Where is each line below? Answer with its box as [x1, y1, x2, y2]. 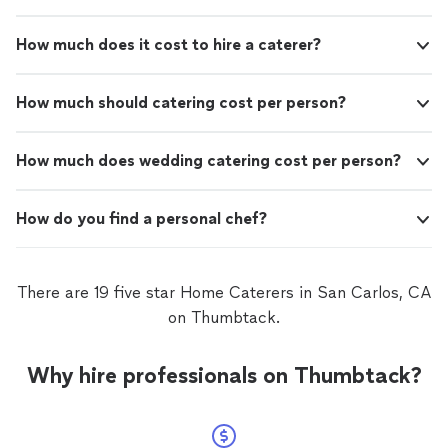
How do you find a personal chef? [16, 208, 267, 228]
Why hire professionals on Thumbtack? [26, 361, 422, 389]
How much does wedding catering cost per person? [16, 150, 401, 170]
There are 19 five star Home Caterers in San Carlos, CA [17, 282, 431, 302]
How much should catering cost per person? [16, 92, 346, 112]
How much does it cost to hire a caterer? [16, 34, 321, 54]
